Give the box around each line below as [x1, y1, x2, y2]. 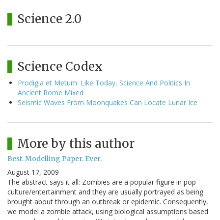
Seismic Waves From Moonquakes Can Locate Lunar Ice [18, 97, 197, 107]
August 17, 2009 [7, 167, 59, 177]
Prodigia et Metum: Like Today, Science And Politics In [18, 78, 190, 87]
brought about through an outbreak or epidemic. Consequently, [7, 196, 208, 206]
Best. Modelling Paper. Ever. [7, 154, 102, 163]
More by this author [17, 136, 135, 151]
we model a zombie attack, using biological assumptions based [7, 206, 208, 216]
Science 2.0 [17, 11, 82, 27]
